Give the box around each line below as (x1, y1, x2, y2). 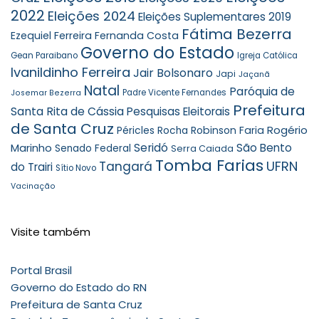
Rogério (267, 122, 308, 137)
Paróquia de (229, 84, 295, 99)
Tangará (99, 158, 152, 175)
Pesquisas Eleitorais (127, 104, 230, 119)
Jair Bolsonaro (133, 65, 213, 81)
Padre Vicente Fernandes (122, 87, 226, 98)
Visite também (11, 224, 90, 239)
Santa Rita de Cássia (11, 104, 124, 119)
